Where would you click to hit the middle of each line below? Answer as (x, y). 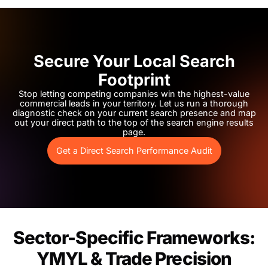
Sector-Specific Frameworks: (134, 237)
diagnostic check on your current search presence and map (134, 112)
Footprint (134, 80)
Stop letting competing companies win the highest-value (134, 93)
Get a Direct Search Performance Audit (134, 150)
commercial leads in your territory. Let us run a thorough (134, 103)
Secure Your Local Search (134, 61)
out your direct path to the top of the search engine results (134, 122)
